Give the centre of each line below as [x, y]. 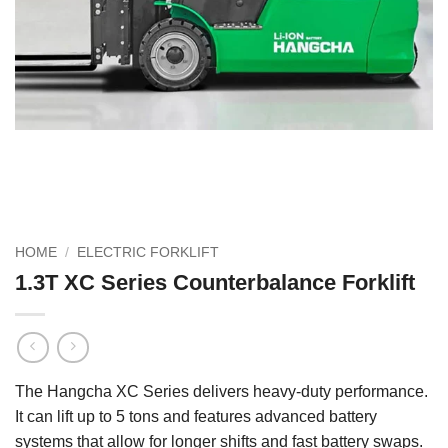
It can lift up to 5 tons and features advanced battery [196, 417]
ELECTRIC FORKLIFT [148, 252]
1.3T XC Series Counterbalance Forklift [215, 282]
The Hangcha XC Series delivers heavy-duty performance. [221, 392]
